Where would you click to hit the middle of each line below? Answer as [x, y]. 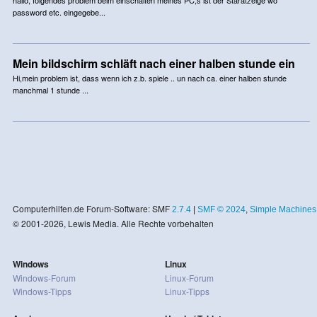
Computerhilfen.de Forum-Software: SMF [92, 208]
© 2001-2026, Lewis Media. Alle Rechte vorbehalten [113, 223]
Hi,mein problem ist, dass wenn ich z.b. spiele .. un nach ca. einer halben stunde [149, 77]
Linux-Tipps [187, 291]
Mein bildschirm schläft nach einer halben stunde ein [154, 63]
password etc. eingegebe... [59, 12]
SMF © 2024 [221, 209]
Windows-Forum [44, 277]
